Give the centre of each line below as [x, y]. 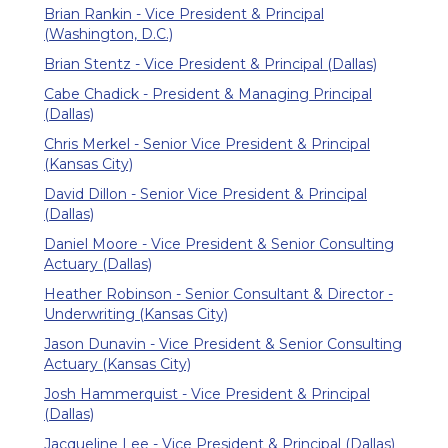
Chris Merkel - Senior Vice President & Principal [207, 143]
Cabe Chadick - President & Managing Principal [208, 93]
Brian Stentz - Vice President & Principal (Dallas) [210, 63]
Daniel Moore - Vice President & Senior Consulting [219, 243]
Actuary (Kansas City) [117, 363]
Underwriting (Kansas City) [136, 313]
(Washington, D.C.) [108, 33]
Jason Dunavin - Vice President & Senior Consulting [223, 343]
